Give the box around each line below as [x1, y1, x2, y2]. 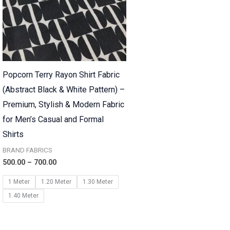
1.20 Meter [41, 178, 71, 186]
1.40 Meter [8, 192, 39, 200]
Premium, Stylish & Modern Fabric [2, 100, 124, 110]
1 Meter [8, 178, 30, 186]
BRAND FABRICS [2, 146, 52, 155]
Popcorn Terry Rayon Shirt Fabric [2, 70, 120, 80]
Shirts [2, 129, 24, 140]
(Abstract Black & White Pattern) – [2, 85, 125, 95]
